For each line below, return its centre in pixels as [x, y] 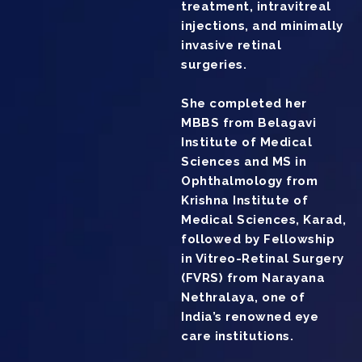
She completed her [244, 104]
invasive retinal [231, 46]
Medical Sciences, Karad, [263, 220]
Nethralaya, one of [243, 298]
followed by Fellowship [258, 240]
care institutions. [237, 337]
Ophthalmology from [249, 181]
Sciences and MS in [244, 162]
